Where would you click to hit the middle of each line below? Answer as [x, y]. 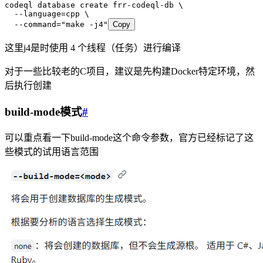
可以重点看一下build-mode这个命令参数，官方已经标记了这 [129, 137]
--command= [33, 25]
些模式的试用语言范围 [52, 151]
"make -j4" [85, 25]
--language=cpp [42, 14]
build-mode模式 [43, 112]
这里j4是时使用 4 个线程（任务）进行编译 [93, 48]
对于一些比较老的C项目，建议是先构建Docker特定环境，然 [130, 72]
